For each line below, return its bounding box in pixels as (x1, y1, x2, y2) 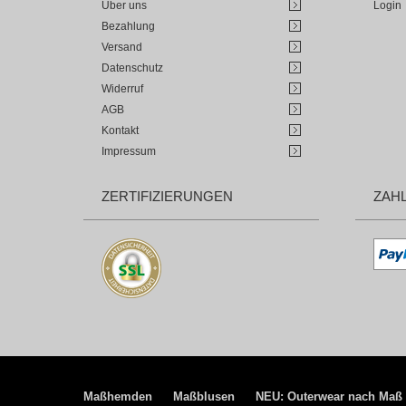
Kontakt (101, 124, 139, 137)
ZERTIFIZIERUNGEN (101, 188, 233, 204)
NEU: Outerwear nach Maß (256, 390, 402, 403)
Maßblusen (173, 390, 235, 403)
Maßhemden (83, 390, 152, 403)
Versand (101, 41, 142, 53)
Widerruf (101, 82, 143, 95)
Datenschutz (101, 62, 163, 74)
